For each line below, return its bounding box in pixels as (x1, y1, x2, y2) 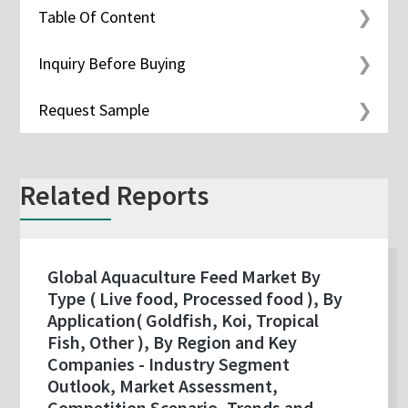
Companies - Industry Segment (47, 352, 291, 376)
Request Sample (38, 99, 150, 121)
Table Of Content (38, 6, 157, 28)
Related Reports (20, 178, 209, 213)
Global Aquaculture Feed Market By (47, 265, 321, 289)
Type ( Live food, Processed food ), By (47, 287, 343, 311)
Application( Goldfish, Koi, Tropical (47, 309, 320, 332)
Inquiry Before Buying (38, 53, 187, 75)
